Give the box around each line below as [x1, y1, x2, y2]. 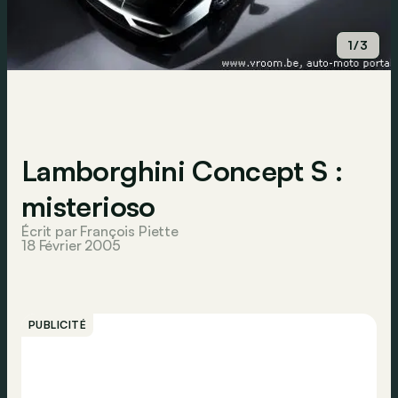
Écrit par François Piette [21, 222, 179, 240]
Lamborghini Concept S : [21, 153, 343, 188]
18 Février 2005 [21, 236, 121, 254]
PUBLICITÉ [28, 318, 87, 331]
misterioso [21, 188, 155, 224]
